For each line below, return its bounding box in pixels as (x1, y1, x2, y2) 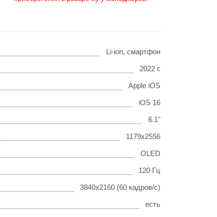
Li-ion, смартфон (106, 47, 160, 56)
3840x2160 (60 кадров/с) (80, 183, 160, 191)
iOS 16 (139, 98, 160, 107)
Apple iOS (128, 81, 160, 90)
